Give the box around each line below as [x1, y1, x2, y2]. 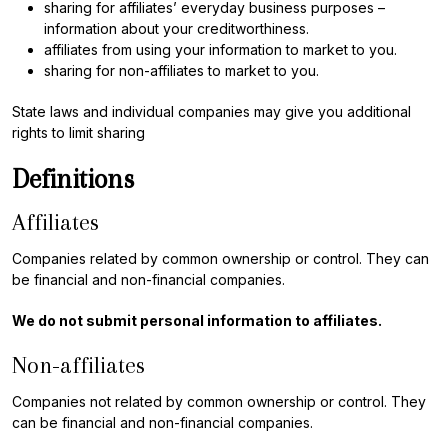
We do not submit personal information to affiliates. [12, 312, 382, 329]
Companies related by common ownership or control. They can [12, 250, 429, 267]
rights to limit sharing [12, 124, 145, 141]
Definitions [12, 164, 134, 194]
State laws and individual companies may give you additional [12, 103, 411, 120]
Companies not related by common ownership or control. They [12, 393, 426, 410]
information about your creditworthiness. [44, 20, 309, 37]
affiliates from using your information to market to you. [44, 41, 397, 58]
